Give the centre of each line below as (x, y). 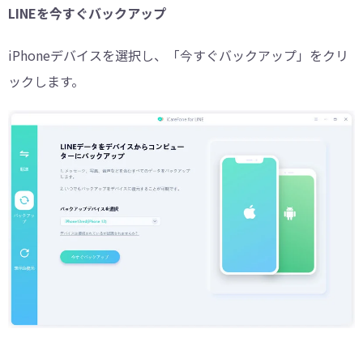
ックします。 (46, 81)
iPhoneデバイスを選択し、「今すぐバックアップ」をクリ (178, 56)
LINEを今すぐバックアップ (87, 13)
